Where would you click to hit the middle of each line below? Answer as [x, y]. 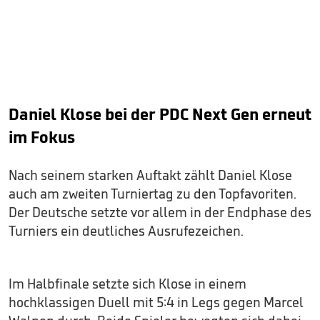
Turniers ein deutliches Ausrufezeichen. [126, 230]
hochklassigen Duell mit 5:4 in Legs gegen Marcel [156, 302]
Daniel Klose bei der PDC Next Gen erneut [160, 114]
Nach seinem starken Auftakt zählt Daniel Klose [150, 175]
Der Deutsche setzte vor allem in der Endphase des [160, 212]
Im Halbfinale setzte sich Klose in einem [127, 283]
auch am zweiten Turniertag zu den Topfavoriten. [152, 193]
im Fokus [42, 136]
